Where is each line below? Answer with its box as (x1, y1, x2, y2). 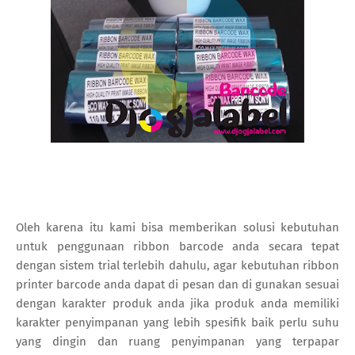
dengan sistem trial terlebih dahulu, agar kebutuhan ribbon (16, 258, 339, 273)
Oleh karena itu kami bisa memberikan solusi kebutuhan (16, 219, 339, 235)
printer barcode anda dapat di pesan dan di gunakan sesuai (16, 277, 339, 292)
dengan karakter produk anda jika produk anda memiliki (16, 296, 339, 311)
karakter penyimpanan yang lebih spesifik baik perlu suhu (16, 315, 339, 330)
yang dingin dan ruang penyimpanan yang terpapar (16, 334, 339, 349)
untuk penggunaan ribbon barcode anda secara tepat (16, 239, 339, 254)
